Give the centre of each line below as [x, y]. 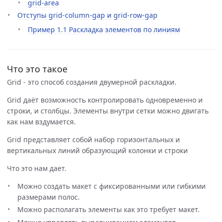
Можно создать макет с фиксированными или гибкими [111, 186]
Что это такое [37, 69]
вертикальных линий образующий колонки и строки [97, 150]
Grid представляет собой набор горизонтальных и [93, 139]
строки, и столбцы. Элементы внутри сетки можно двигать [108, 111]
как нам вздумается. [41, 121]
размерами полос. [49, 197]
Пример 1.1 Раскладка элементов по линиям [104, 29]
